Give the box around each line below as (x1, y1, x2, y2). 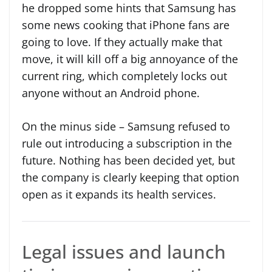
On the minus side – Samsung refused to (22, 118, 230, 134)
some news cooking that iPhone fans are (22, 17, 229, 32)
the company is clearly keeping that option (22, 169, 239, 185)
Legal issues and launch (22, 239, 226, 264)
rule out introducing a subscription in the (22, 135, 232, 151)
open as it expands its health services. (22, 186, 216, 202)
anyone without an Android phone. (22, 85, 200, 100)
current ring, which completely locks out (22, 68, 227, 83)
